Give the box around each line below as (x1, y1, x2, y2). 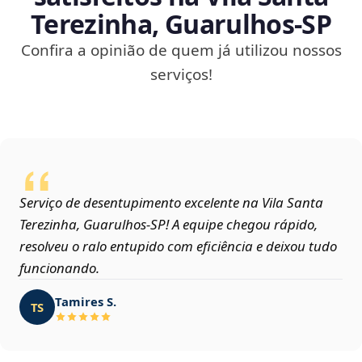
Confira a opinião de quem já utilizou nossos (20, 40, 342, 61)
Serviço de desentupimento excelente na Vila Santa (19, 193, 323, 213)
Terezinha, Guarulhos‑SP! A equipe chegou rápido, (19, 215, 318, 234)
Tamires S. (55, 293, 116, 309)
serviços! (149, 64, 213, 86)
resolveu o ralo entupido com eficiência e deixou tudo (19, 237, 337, 256)
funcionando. (19, 259, 99, 278)
